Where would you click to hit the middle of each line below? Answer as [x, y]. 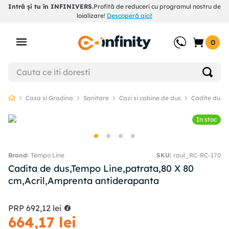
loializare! [92, 16]
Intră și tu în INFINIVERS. [51, 6]
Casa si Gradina [49, 98]
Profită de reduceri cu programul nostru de [157, 6]
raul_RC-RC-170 [197, 155]
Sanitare [96, 98]
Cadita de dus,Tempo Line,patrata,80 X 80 [101, 169]
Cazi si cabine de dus [150, 98]
